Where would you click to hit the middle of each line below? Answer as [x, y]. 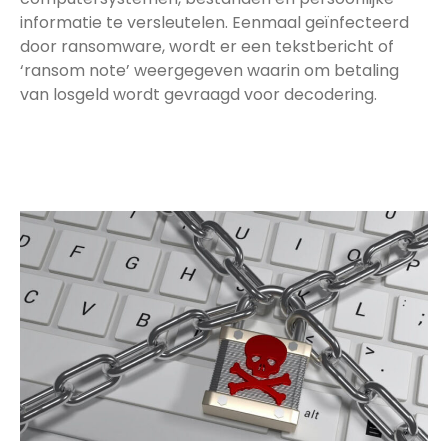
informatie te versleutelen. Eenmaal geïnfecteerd [214, 22]
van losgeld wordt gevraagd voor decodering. [198, 94]
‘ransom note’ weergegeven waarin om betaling [209, 70]
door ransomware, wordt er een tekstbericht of [207, 46]
